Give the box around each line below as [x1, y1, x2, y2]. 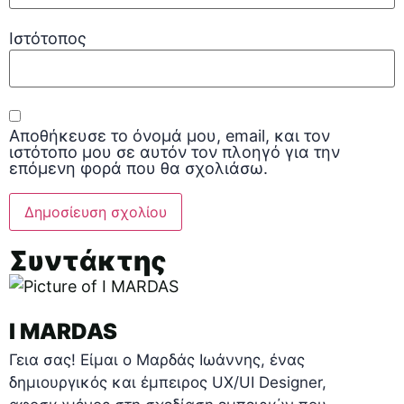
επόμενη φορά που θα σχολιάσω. [9, 159, 268, 179]
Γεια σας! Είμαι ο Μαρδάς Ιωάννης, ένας [9, 351, 305, 370]
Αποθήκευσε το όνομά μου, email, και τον [9, 126, 330, 146]
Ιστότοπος [9, 29, 87, 49]
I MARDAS [9, 318, 117, 345]
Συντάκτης [9, 244, 167, 278]
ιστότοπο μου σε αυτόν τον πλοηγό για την [9, 142, 340, 162]
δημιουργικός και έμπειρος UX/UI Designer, [9, 373, 326, 392]
